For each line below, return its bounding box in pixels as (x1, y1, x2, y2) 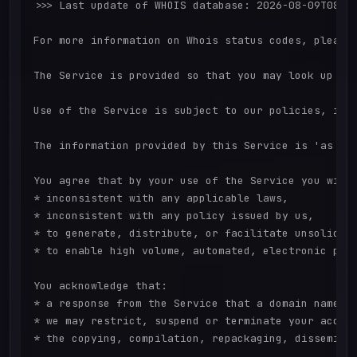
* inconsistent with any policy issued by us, (33, 209, 314, 223)
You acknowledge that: (33, 279, 167, 293)
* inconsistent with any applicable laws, (33, 191, 288, 206)
